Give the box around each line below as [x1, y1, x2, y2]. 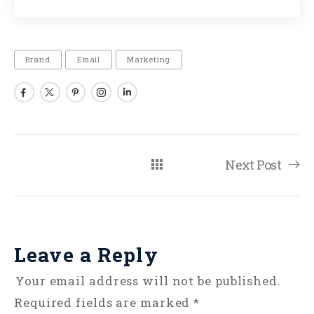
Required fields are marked [14, 294, 194, 310]
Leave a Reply [14, 241, 158, 268]
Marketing [127, 54, 171, 64]
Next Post [225, 156, 281, 173]
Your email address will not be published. [15, 272, 281, 289]
